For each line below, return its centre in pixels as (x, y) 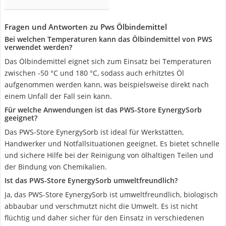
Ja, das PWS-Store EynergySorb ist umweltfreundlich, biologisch (111, 194)
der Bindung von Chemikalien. (56, 167)
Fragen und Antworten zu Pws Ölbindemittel (86, 27)
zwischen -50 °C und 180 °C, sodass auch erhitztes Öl (94, 73)
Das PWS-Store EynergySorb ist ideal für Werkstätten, (94, 132)
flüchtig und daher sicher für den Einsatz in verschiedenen (104, 218)
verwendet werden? (38, 47)
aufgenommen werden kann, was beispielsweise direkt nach (107, 84)
